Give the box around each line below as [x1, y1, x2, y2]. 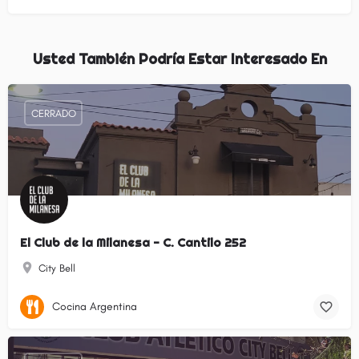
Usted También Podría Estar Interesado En [32, 50, 327, 69]
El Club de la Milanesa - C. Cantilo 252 [20, 235, 246, 251]
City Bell [38, 262, 75, 275]
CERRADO [30, 107, 76, 119]
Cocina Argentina [52, 299, 137, 313]
